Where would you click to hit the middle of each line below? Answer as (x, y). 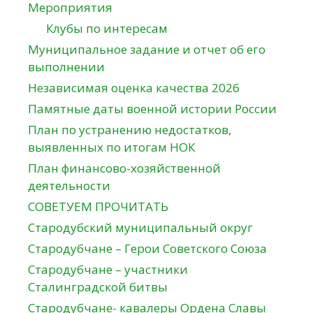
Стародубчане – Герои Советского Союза (147, 249)
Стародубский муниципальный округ (140, 228)
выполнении (66, 67)
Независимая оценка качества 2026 (134, 88)
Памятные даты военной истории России (152, 109)
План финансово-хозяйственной (124, 168)
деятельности (69, 186)
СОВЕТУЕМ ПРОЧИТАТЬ (98, 207)
